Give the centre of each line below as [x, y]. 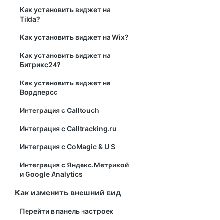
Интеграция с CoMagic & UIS [68, 147]
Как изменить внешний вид [68, 192]
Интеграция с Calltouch [59, 110]
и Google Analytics [51, 174]
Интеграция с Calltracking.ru [68, 128]
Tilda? [30, 19]
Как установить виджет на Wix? [74, 37]
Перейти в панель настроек [67, 211]
